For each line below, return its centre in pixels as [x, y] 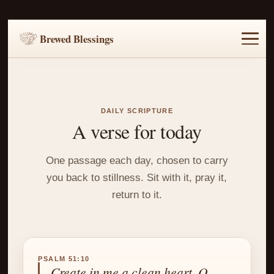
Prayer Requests [231, 71]
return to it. [137, 195]
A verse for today [137, 131]
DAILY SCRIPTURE [137, 110]
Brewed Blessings [77, 39]
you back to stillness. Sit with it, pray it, [137, 178]
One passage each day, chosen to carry [137, 161]
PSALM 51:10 [64, 259]
